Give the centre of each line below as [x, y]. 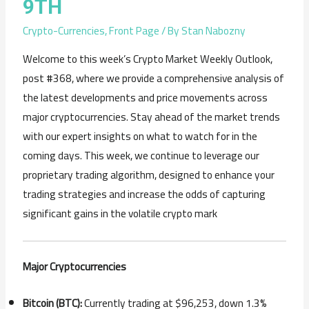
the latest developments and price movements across [146, 97]
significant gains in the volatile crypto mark [120, 213]
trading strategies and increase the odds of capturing [144, 194]
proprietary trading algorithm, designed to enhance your [149, 175]
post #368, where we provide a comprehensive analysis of [154, 78]
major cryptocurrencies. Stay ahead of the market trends [152, 117]
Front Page [134, 31]
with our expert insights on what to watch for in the [140, 136]
